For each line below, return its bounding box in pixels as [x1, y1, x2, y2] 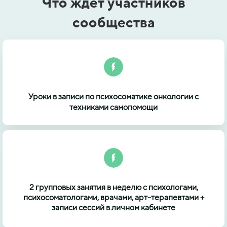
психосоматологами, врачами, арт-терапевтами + [23, 192, 204, 202]
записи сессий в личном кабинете [52, 202, 175, 212]
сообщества [72, 13, 155, 30]
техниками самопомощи [69, 102, 158, 112]
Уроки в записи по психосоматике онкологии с [28, 91, 199, 102]
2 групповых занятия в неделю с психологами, [29, 182, 198, 192]
